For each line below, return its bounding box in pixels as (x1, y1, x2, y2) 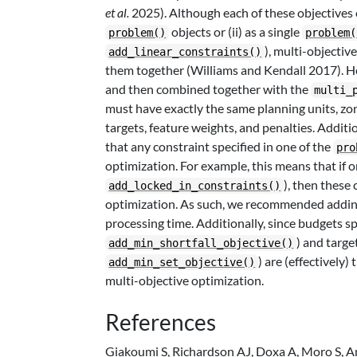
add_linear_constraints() (108, 45, 262, 58)
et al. (105, 5, 130, 20)
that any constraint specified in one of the (105, 139, 334, 154)
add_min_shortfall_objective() (108, 237, 294, 249)
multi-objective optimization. (105, 273, 265, 288)
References (105, 308, 217, 335)
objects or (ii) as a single (169, 24, 303, 39)
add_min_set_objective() (108, 256, 256, 269)
